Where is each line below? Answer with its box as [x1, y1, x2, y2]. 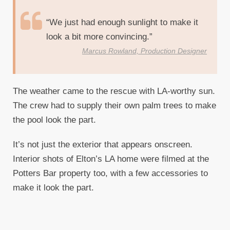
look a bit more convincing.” [46, 32, 152, 42]
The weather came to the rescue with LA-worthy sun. [13, 86, 215, 97]
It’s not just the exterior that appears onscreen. [13, 140, 193, 150]
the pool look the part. [13, 115, 96, 125]
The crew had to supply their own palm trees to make [13, 101, 216, 111]
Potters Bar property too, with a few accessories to [13, 168, 208, 179]
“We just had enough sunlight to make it [46, 17, 198, 28]
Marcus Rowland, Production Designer [82, 47, 207, 55]
